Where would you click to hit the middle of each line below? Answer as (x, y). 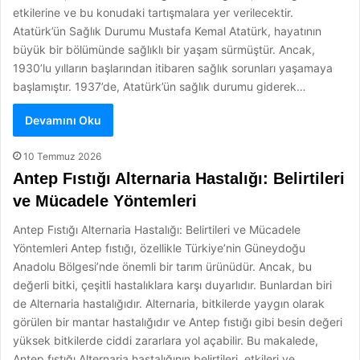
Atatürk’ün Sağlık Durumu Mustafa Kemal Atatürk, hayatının (167, 31)
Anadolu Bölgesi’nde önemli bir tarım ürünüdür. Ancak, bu (162, 266)
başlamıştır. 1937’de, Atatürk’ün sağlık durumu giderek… (160, 86)
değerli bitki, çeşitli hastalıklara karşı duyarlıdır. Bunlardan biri (172, 285)
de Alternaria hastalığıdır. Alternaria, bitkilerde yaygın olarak (169, 303)
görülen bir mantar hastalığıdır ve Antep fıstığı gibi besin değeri (178, 322)
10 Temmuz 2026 (62, 156)
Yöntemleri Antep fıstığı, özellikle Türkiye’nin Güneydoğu (159, 248)
